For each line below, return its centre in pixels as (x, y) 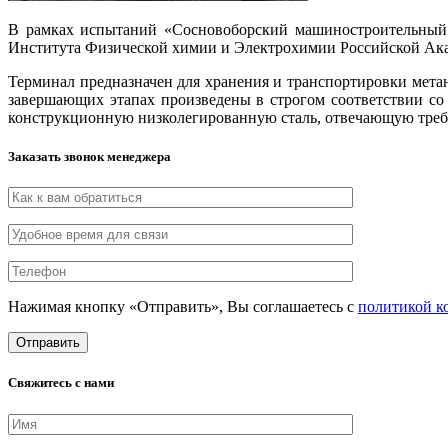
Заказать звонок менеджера (89, 156)
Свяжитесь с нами (61, 383)
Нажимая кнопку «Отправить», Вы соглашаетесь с (183, 307)
